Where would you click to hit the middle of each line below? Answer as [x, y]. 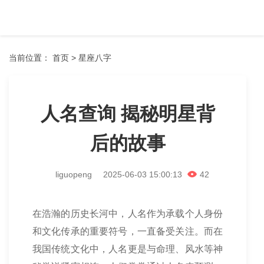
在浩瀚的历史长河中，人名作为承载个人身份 [128, 214]
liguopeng [75, 174]
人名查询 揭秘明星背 [128, 114]
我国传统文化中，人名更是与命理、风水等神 [128, 249]
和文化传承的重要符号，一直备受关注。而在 [128, 231]
